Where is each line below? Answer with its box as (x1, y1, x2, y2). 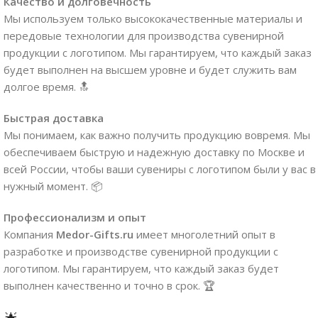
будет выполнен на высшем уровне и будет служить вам (4, 62, 297, 77)
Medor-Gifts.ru (56, 226, 133, 241)
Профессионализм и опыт (4, 209, 146, 224)
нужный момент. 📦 (4, 178, 103, 193)
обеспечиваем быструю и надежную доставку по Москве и (4, 144, 305, 159)
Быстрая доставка (4, 110, 104, 125)
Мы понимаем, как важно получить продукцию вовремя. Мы (4, 127, 310, 142)
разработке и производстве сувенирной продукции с (4, 243, 278, 258)
